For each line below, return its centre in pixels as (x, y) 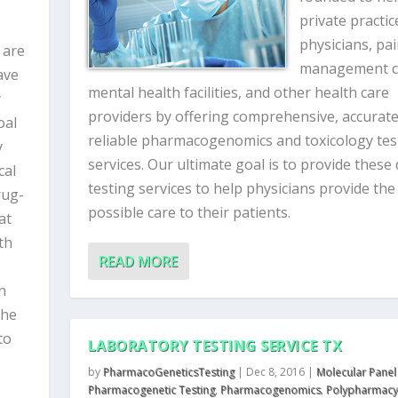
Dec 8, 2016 (275, 372)
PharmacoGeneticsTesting (168, 372)
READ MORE (138, 261)
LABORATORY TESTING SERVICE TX (215, 346)
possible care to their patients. (189, 212)
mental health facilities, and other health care (238, 92)
